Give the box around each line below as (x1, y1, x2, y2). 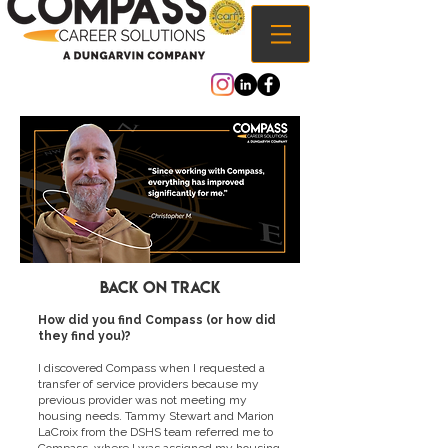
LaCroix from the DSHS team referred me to (38, 425, 273, 439)
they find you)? (38, 329, 131, 343)
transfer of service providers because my (38, 377, 259, 391)
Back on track (99, 276, 221, 298)
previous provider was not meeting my (38, 393, 247, 407)
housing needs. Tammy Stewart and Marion (38, 409, 274, 423)
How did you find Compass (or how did (38, 313, 276, 327)
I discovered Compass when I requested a (38, 361, 265, 375)
